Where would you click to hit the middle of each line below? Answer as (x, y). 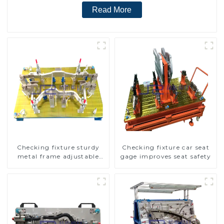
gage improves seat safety (166, 156)
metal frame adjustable (58, 156)
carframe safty (58, 165)
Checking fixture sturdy (58, 147)
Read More (112, 10)
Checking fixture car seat (166, 147)
